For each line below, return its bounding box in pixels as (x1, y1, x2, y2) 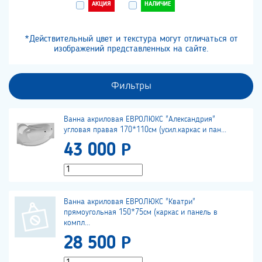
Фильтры (111, 81, 151, 92)
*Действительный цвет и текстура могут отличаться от (24, 35, 238, 44)
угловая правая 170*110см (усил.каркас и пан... (64, 126, 226, 135)
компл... (64, 219, 90, 227)
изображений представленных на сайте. (53, 44, 209, 54)
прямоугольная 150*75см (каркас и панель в (64, 208, 218, 217)
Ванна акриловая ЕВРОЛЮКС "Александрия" (64, 115, 215, 124)
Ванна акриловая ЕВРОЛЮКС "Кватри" (64, 198, 195, 206)
